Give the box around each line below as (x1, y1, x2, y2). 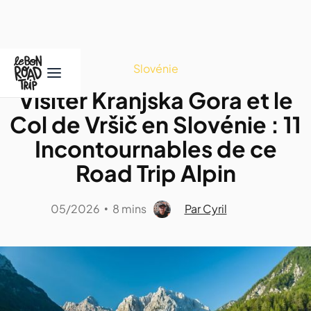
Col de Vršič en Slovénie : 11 (10, 110, 301, 138)
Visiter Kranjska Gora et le (18, 86, 293, 114)
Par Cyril (184, 201, 227, 216)
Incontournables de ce (34, 135, 277, 162)
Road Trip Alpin (75, 159, 236, 187)
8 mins (112, 201, 146, 216)
